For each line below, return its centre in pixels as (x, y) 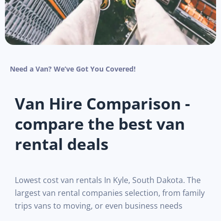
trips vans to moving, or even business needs (99, 205)
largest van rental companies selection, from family (110, 193)
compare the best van (100, 123)
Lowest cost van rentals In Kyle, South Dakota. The (108, 180)
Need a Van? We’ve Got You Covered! (73, 69)
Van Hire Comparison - (102, 103)
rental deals (62, 144)
